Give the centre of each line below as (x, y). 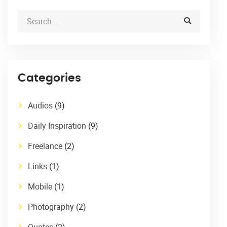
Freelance (45, 146)
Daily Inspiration (57, 125)
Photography (51, 206)
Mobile (40, 186)
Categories (49, 78)
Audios (40, 105)
